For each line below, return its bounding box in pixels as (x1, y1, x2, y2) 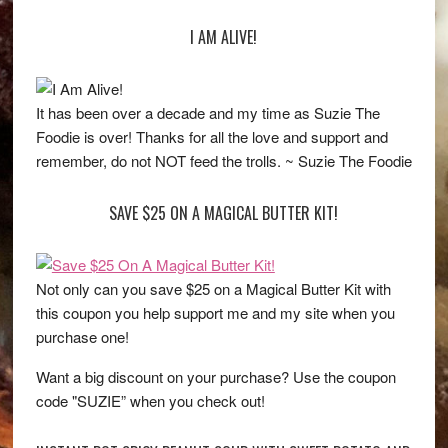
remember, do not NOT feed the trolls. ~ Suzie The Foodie (35, 150, 412, 172)
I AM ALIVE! (190, 25, 258, 50)
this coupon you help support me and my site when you (35, 302, 395, 324)
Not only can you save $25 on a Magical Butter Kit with (35, 278, 391, 300)
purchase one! (35, 326, 129, 348)
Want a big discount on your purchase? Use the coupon (35, 366, 396, 388)
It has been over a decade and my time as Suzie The (35, 102, 380, 124)
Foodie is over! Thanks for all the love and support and (35, 126, 388, 148)
